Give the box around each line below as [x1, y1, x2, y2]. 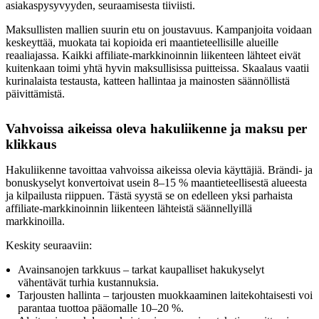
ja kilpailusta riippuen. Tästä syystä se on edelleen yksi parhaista [6, 189, 293, 202]
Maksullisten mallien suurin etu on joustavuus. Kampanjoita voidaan [6, 23, 312, 36]
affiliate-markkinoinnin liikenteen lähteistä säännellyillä [6, 202, 252, 214]
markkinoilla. [6, 214, 65, 227]
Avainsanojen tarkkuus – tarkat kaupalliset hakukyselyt [18, 263, 264, 276]
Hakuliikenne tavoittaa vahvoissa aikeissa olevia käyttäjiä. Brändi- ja [6, 163, 313, 176]
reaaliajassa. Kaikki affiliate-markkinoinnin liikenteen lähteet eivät [6, 48, 300, 61]
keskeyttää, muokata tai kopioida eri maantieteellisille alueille [6, 36, 278, 48]
